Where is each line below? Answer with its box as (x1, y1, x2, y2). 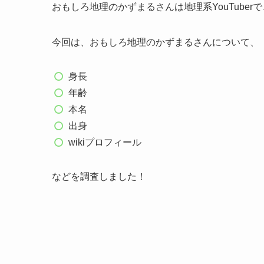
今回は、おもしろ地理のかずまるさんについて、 (52, 37, 259, 48)
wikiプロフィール (68, 137, 141, 148)
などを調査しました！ (52, 171, 146, 182)
